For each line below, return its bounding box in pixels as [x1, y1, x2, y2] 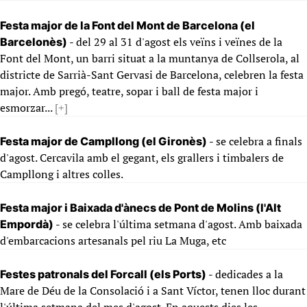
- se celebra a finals [209, 134, 302, 149]
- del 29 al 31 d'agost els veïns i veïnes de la [69, 34, 282, 49]
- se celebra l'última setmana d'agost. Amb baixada [56, 217, 302, 232]
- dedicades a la [208, 267, 283, 282]
